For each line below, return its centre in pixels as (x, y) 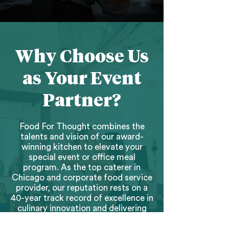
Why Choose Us (82, 57)
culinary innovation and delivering (82, 208)
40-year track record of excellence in (82, 198)
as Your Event (82, 79)
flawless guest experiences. (82, 219)
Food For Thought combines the (82, 127)
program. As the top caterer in (82, 167)
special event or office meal (82, 157)
